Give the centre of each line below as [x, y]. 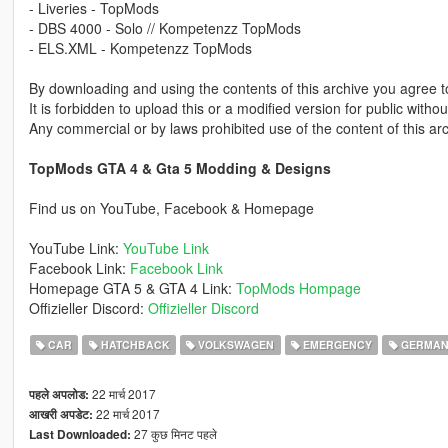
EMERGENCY [335, 345]
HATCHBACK [133, 345]
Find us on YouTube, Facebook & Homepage [171, 208]
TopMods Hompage [298, 288]
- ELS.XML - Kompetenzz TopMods [140, 48]
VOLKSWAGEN [235, 345]
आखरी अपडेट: [60, 415]
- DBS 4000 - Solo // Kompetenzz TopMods [164, 28]
